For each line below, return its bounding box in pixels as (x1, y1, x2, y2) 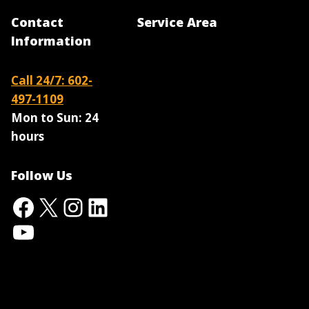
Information (11, 32, 91, 50)
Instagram (60, 189, 179, 223)
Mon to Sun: (11, 110, 82, 126)
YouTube (10, 214, 114, 248)
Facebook (10, 189, 121, 223)
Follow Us (11, 167, 72, 184)
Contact (11, 14, 63, 31)
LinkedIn (85, 189, 184, 223)
